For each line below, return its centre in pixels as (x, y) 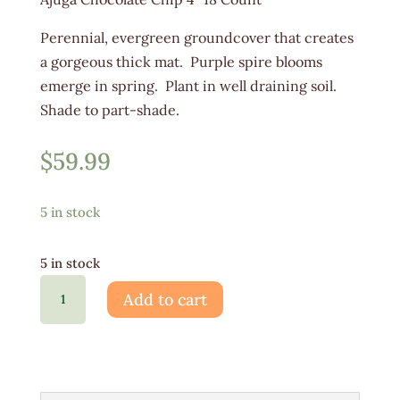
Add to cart (165, 299)
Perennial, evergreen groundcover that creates (196, 38)
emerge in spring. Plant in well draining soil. (190, 86)
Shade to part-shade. (109, 110)
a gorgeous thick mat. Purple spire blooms (181, 62)
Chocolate (72, 310)
